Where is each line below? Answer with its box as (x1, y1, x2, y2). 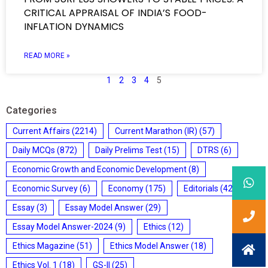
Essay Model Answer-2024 (13, 222, 113, 232)
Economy (108, 184, 144, 193)
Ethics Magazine (13, 241, 75, 251)
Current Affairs (13, 126, 70, 136)
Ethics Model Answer (110, 241, 189, 251)
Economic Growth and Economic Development (13, 165, 187, 174)
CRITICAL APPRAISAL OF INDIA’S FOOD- (24, 6, 207, 20)
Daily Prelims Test (95, 145, 162, 155)
